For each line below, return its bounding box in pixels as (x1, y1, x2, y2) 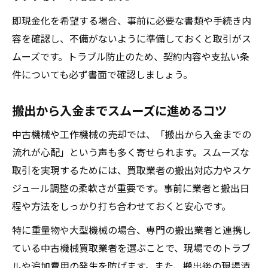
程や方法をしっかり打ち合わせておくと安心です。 (12, 199, 231, 213)
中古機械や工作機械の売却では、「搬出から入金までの (12, 127, 251, 141)
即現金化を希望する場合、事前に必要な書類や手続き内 (12, 13, 251, 28)
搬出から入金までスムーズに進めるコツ (12, 101, 227, 119)
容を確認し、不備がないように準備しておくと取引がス (12, 31, 251, 45)
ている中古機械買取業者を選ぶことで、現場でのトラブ (12, 240, 251, 255)
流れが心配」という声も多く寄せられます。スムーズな (12, 145, 249, 159)
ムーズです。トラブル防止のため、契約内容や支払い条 (12, 49, 249, 63)
